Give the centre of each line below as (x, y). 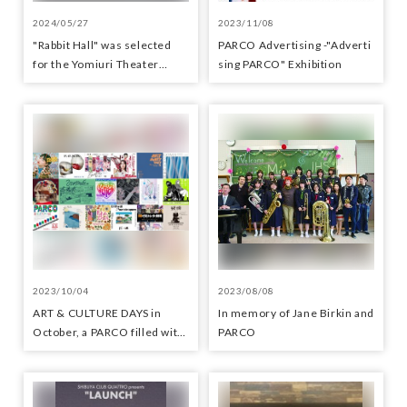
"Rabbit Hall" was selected (102, 45)
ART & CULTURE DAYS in (97, 313)
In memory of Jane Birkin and (296, 313)
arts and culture (75, 351)
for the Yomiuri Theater (96, 64)
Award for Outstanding (94, 83)
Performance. (70, 102)
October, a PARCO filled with (109, 332)
